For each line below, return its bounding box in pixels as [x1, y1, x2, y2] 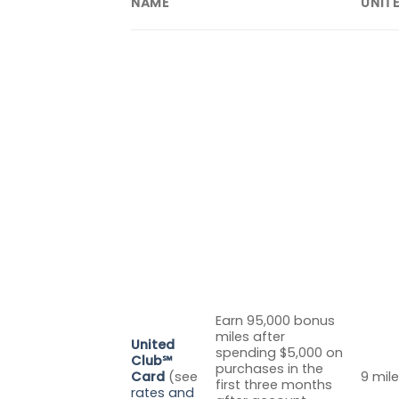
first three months [216, 375, 333, 394]
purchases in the [216, 359, 324, 378]
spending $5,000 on [216, 343, 344, 362]
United [131, 335, 175, 354]
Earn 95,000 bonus [216, 311, 336, 330]
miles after [216, 327, 286, 346]
